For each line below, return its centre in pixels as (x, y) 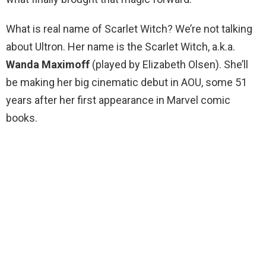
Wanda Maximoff (48, 65)
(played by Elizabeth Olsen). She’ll (169, 65)
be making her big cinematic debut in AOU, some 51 (126, 83)
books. (22, 118)
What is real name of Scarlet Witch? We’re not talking (129, 29)
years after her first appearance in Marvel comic (118, 100)
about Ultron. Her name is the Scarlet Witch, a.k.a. (121, 47)
